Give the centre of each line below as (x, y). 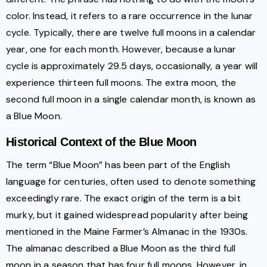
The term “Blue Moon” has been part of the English (118, 165)
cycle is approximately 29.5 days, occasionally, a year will (132, 66)
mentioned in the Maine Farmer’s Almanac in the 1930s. (127, 232)
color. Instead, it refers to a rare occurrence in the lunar (130, 16)
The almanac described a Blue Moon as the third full (121, 249)
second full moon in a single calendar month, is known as (131, 100)
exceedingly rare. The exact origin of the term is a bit (123, 198)
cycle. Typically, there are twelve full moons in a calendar (131, 33)
